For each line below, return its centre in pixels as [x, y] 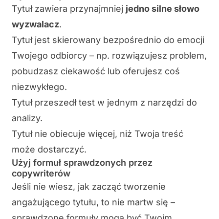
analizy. [27, 118]
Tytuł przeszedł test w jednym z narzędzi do [104, 103]
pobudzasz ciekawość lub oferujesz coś [96, 71]
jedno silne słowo [163, 9]
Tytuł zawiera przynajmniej [69, 9]
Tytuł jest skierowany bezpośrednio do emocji [108, 40]
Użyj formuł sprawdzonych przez [82, 163]
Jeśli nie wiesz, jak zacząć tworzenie [89, 187]
